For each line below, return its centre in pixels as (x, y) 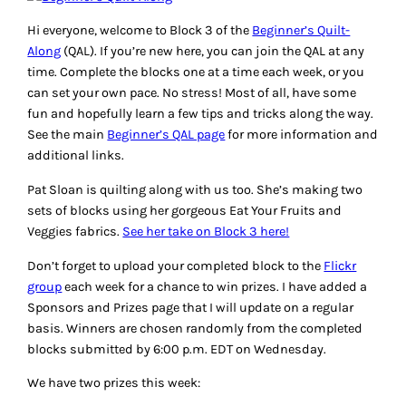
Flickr (340, 266)
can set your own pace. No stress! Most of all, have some (192, 93)
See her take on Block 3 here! (206, 232)
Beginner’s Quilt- (301, 31)
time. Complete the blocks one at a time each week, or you (196, 72)
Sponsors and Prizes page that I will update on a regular (191, 307)
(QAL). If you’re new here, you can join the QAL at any (213, 52)
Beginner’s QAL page (166, 135)
